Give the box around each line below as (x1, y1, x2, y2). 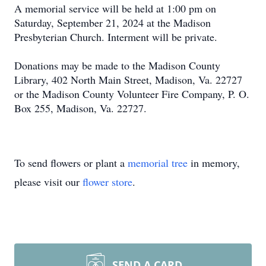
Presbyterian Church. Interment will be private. (14, 30, 217, 44)
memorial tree (128, 156, 188, 170)
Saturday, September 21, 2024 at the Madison (14, 15, 211, 30)
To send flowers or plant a (14, 156, 128, 170)
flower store (83, 175, 132, 189)
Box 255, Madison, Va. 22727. (14, 101, 147, 115)
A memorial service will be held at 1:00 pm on (14, 1, 216, 15)
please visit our (14, 175, 83, 189)
